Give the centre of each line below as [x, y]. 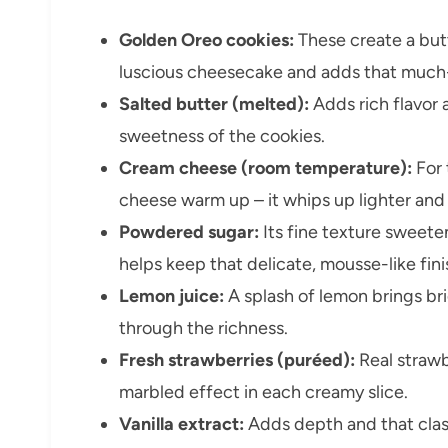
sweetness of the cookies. [222, 135]
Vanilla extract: [181, 423]
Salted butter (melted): [214, 103]
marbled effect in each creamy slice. [263, 391]
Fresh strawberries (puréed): [237, 359]
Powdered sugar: [189, 231]
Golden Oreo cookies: [206, 39]
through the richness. [203, 327]
